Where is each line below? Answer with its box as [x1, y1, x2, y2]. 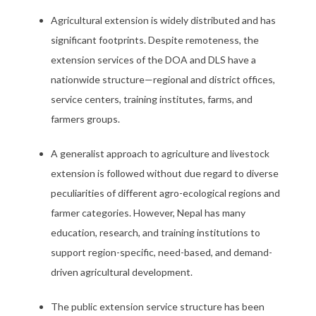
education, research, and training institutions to [51, 226, 260, 238]
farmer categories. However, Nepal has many [51, 207, 245, 219]
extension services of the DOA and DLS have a [51, 54, 256, 66]
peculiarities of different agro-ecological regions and [51, 187, 280, 199]
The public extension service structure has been [51, 300, 265, 312]
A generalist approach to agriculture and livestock [51, 147, 269, 159]
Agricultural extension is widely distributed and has [51, 14, 276, 26]
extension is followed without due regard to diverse [51, 167, 279, 179]
